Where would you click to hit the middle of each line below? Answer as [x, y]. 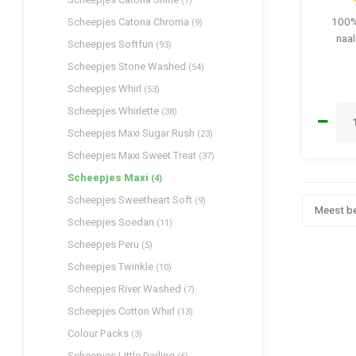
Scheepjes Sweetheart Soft [131, 200]
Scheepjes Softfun [112, 44]
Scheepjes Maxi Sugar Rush [132, 133]
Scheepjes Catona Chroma [130, 22]
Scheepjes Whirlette [114, 111]
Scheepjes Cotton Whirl [122, 311]
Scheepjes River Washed [126, 289]
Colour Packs [99, 333]
